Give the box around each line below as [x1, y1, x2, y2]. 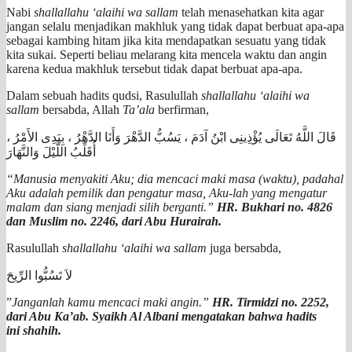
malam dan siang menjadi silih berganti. [6, 200, 207, 214]
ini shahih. [6, 323, 61, 337]
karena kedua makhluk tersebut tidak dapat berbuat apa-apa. [6, 61, 302, 75]
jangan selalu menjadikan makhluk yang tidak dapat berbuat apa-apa [6, 19, 344, 33]
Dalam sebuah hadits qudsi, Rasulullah [6, 88, 201, 102]
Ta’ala [123, 102, 155, 116]
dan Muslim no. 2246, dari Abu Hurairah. [6, 214, 222, 228]
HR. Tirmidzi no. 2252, [212, 295, 329, 309]
